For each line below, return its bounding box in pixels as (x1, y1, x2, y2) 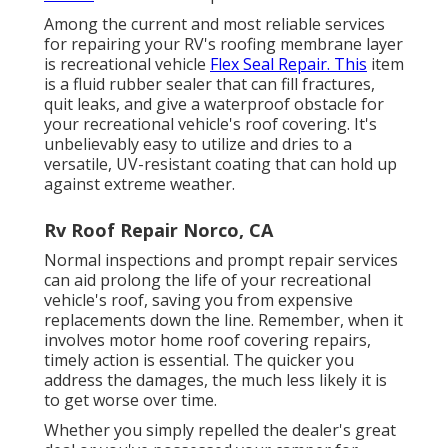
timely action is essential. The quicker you (44, 348, 354, 371)
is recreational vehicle (44, 52, 210, 75)
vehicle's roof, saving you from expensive (44, 288, 353, 311)
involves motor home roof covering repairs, (44, 328, 371, 351)
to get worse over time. (44, 388, 217, 411)
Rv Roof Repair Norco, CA (44, 217, 273, 242)
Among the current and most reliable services (44, 12, 385, 35)
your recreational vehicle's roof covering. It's (44, 112, 377, 135)
